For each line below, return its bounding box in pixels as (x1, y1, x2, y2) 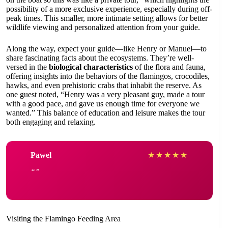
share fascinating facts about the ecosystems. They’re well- (6, 53, 194, 63)
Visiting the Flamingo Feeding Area (6, 214, 121, 223)
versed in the (6, 63, 49, 72)
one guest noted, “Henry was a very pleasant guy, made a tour (6, 90, 205, 99)
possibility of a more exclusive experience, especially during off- (6, 5, 212, 14)
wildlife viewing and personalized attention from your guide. (6, 23, 200, 32)
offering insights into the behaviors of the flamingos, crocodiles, (6, 72, 210, 81)
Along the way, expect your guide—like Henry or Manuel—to (6, 44, 207, 53)
